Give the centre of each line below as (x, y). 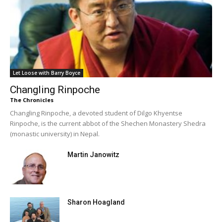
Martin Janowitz (93, 155)
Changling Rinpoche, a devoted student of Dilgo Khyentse (96, 113)
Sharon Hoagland (96, 202)
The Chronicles (32, 100)
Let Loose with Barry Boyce (47, 73)
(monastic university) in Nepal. (55, 134)
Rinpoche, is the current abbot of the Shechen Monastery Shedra (108, 124)
